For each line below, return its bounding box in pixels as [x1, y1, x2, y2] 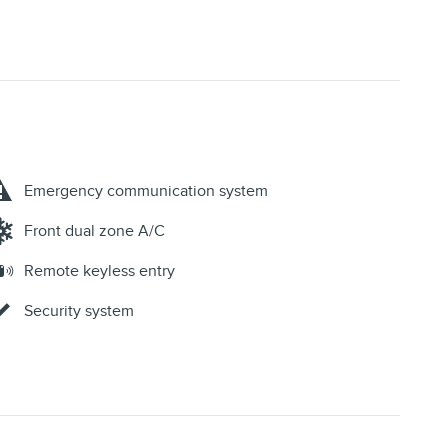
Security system [24, 301, 134, 322]
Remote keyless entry [24, 261, 175, 282]
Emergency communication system [24, 181, 268, 202]
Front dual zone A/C [24, 221, 165, 242]
